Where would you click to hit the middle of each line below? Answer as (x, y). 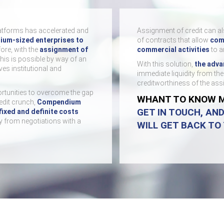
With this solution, (166, 64)
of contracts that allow (173, 40)
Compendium (59, 102)
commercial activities (173, 49)
